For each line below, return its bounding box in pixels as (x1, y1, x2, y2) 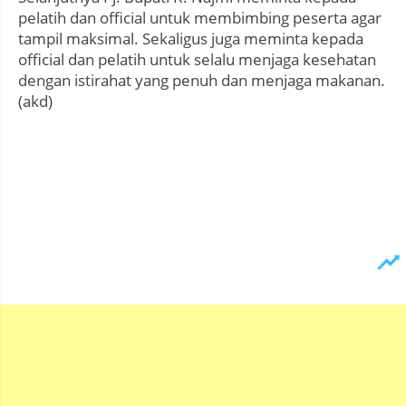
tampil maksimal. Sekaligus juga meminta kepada (18, 28, 363, 49)
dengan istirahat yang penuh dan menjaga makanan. (18, 70, 385, 91)
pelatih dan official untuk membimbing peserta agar (18, 7, 382, 28)
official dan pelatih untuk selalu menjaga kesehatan (18, 49, 376, 70)
